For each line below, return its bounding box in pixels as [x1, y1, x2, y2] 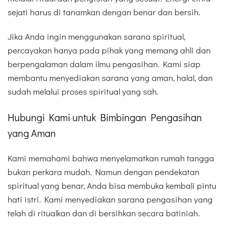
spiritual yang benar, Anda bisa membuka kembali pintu [8, 179, 216, 191]
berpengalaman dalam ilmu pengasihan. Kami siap [8, 58, 201, 70]
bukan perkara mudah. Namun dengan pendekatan [8, 165, 199, 178]
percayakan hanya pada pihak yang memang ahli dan [8, 44, 211, 56]
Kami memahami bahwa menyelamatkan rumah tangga [8, 152, 214, 164]
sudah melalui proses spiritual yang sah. [8, 85, 158, 98]
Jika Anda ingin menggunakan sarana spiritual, [8, 31, 185, 43]
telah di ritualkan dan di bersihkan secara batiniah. [8, 207, 199, 219]
